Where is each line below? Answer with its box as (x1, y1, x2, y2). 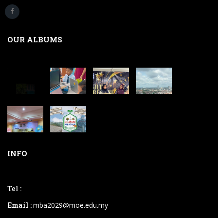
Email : (7, 200, 33, 210)
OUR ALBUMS (7, 35, 62, 44)
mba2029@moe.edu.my (33, 200, 108, 210)
